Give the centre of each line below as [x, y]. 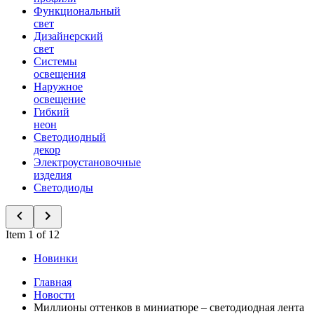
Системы [55, 61]
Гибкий [52, 112]
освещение [60, 99]
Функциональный [77, 11]
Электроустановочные [87, 162]
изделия [53, 175]
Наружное [58, 87]
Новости [54, 295]
